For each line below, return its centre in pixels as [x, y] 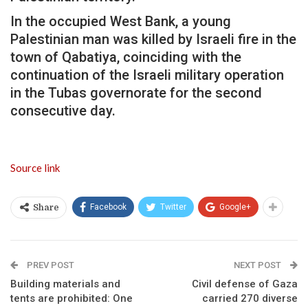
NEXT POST [258, 265]
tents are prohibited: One [71, 298]
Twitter [173, 207]
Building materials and [65, 284]
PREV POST [49, 265]
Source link [35, 167]
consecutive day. [63, 110]
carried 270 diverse [250, 298]
